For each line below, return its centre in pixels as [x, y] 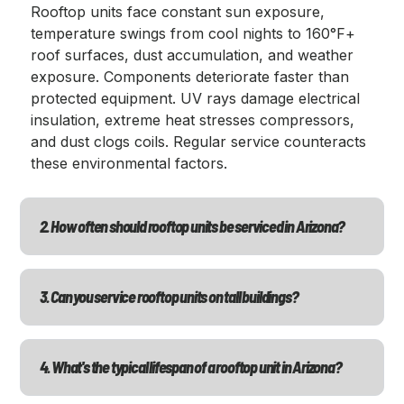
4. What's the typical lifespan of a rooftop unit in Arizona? [190, 367]
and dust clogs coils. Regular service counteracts [199, 142]
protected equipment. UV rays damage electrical [196, 99]
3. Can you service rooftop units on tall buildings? [169, 296]
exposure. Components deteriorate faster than [190, 77]
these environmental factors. [129, 164]
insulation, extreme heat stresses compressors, [193, 120]
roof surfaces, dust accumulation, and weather [193, 55]
